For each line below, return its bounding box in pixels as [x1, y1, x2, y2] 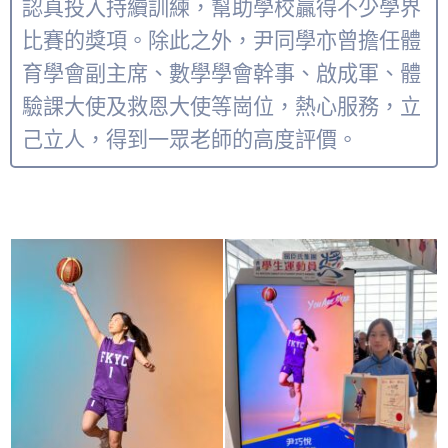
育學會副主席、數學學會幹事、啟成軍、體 [22, 59, 421, 88]
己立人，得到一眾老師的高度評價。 [22, 125, 358, 154]
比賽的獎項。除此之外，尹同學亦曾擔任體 [22, 26, 421, 55]
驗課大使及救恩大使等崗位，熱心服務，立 [22, 92, 421, 121]
